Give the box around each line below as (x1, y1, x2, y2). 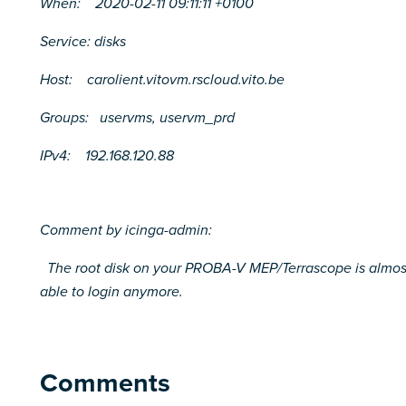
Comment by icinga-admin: (40, 222, 212, 239)
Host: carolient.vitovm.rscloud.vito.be (40, 72, 285, 89)
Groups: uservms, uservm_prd (40, 110, 235, 127)
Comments (40, 363, 170, 401)
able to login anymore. (40, 284, 183, 301)
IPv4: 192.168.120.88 (40, 148, 174, 165)
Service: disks (40, 34, 126, 51)
